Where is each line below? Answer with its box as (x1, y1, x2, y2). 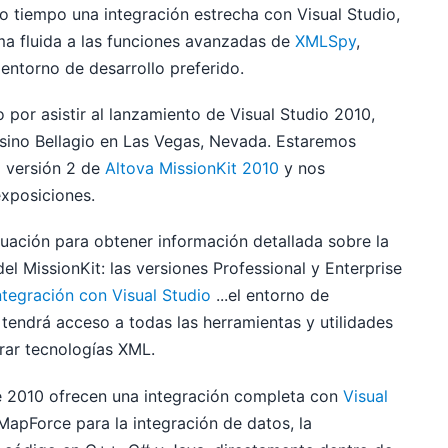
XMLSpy (295, 31, 357, 52)
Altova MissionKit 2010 (105, 158, 280, 179)
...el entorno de (211, 285, 330, 306)
